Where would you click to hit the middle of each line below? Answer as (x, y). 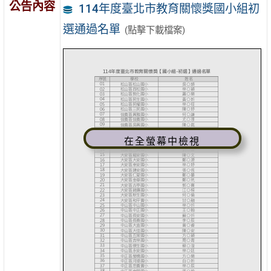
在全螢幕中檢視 (162, 142)
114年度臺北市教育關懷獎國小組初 (169, 9)
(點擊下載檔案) (155, 31)
